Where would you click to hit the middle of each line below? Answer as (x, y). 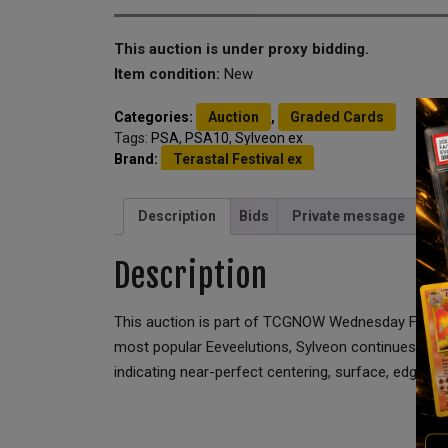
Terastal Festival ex (237, 158)
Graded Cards (337, 116)
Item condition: (169, 73)
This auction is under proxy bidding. (241, 48)
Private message (348, 215)
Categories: (155, 116)
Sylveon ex (269, 137)
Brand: (137, 158)
